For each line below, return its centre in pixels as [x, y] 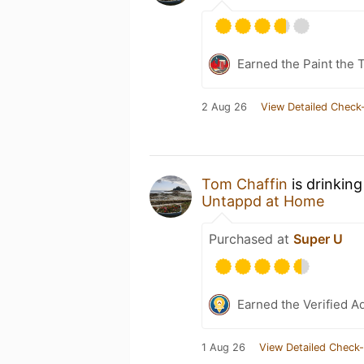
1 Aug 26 [223, 347]
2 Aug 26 [224, 107]
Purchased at [251, 239]
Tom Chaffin [245, 184]
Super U [318, 239]
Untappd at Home [263, 201]
